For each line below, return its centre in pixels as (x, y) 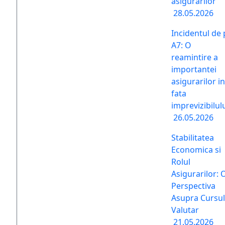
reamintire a (195, 57)
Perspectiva (193, 186)
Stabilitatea (193, 138)
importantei (194, 69)
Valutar (185, 210)
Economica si (196, 150)
